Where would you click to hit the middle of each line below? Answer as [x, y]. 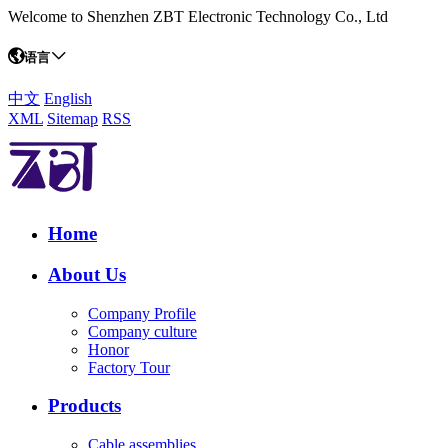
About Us [87, 274]
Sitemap [72, 119]
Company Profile [142, 313]
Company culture [142, 331]
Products [84, 406]
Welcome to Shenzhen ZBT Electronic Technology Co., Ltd [198, 16]
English [68, 99]
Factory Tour [129, 367]
